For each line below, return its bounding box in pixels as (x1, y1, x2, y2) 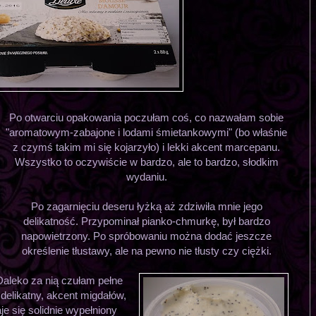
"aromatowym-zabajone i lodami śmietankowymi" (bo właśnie (6, 126, 288, 138)
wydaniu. (126, 170, 167, 183)
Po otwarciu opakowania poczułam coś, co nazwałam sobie (9, 111, 284, 123)
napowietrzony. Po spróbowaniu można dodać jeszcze (21, 229, 272, 242)
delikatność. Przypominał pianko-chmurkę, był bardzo (23, 214, 270, 227)
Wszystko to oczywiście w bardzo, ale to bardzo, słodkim (14, 155, 279, 168)
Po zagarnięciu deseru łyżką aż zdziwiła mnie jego (30, 200, 262, 212)
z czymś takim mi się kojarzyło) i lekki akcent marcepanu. (13, 140, 281, 153)
